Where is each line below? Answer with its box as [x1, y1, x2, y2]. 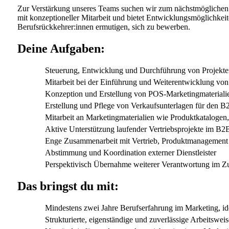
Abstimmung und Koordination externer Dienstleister [44, 148, 216, 157]
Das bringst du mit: [17, 179, 119, 193]
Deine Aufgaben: [17, 42, 105, 56]
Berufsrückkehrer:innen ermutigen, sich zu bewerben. [17, 22, 190, 32]
